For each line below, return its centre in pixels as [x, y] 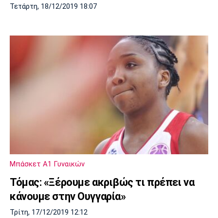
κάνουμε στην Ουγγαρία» [68, 197]
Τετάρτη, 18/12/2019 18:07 [53, 6]
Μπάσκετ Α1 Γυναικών [47, 164]
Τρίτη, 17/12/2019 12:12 [49, 213]
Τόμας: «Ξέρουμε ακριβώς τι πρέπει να [102, 182]
